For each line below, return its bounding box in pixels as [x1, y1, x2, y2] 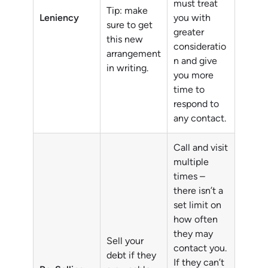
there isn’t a [173, 185, 223, 197]
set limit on [173, 199, 221, 211]
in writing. [106, 62, 148, 74]
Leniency [39, 12, 79, 24]
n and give [173, 55, 217, 67]
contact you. [173, 242, 227, 254]
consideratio [173, 41, 226, 53]
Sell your [106, 235, 144, 247]
